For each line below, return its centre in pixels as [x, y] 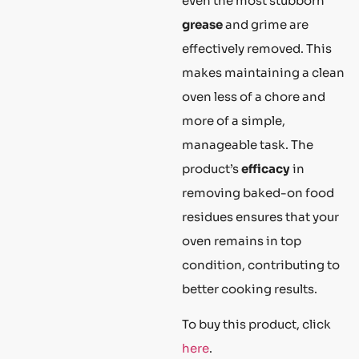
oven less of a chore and [254, 96]
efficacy [266, 168]
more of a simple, [234, 120]
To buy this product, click [256, 324]
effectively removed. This [257, 48]
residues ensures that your [260, 216]
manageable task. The [248, 144]
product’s [212, 168]
